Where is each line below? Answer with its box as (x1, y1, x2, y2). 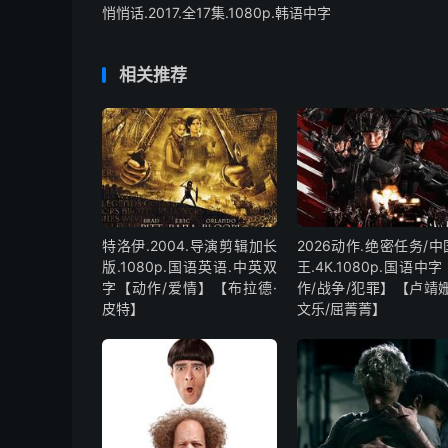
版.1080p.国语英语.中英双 (102, 258, 278, 276)
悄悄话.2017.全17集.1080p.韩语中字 (102, 3, 331, 21)
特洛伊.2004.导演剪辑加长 (102, 237, 278, 255)
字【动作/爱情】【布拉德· (102, 279, 278, 297)
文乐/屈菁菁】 (296, 300, 386, 318)
